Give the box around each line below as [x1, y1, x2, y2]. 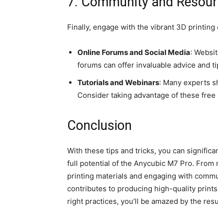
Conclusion [67, 118, 132, 134]
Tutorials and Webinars [77, 78, 159, 88]
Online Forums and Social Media [77, 48, 190, 57]
